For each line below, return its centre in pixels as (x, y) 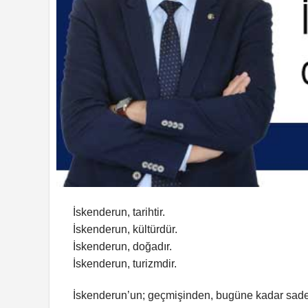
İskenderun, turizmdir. (125, 264)
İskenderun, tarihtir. (119, 212)
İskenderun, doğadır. (122, 247)
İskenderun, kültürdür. (125, 230)
